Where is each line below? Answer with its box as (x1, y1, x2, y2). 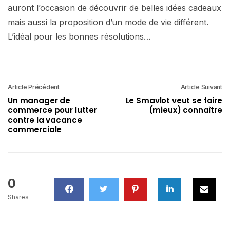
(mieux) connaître (148, 104, 222, 116)
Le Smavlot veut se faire (125, 94, 222, 106)
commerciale (8, 124, 62, 135)
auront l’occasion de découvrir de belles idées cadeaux (8, 2, 221, 13)
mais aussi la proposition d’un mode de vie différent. (8, 16, 208, 27)
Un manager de (8, 94, 71, 106)
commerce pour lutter (8, 104, 98, 116)
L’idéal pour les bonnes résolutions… (8, 31, 151, 42)
